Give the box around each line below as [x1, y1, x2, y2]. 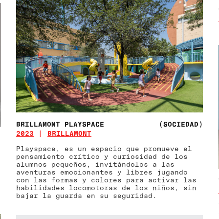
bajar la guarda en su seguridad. [16, 191, 157, 199]
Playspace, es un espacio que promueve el [16, 144, 193, 153]
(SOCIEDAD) [158, 119, 203, 128]
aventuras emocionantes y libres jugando [16, 167, 188, 176]
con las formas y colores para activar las [16, 175, 197, 184]
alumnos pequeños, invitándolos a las [16, 159, 175, 168]
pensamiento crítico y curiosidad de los [16, 152, 188, 160]
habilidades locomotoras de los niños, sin [16, 183, 197, 192]
